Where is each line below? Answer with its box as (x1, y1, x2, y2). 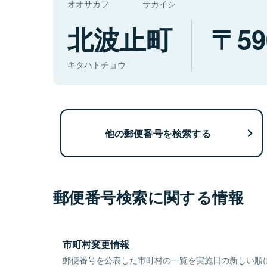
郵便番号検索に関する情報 (53, 186, 244, 209)
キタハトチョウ (67, 58, 126, 71)
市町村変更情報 (63, 237, 129, 252)
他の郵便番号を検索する (104, 126, 211, 140)
